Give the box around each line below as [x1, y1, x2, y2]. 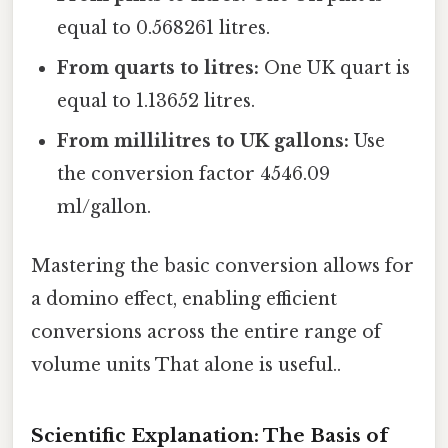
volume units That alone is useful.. [31, 354, 341, 377]
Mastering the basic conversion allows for [31, 255, 414, 278]
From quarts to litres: [57, 56, 260, 79]
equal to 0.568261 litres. [57, 16, 271, 39]
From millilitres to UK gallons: [57, 129, 350, 152]
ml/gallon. [57, 195, 152, 218]
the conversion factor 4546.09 [57, 162, 331, 185]
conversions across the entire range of [31, 321, 381, 344]
